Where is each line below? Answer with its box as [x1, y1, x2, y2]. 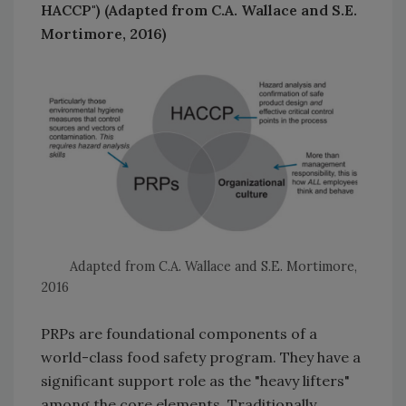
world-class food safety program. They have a [41, 348, 361, 367]
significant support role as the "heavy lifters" [41, 372, 350, 391]
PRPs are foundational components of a [41, 324, 317, 343]
